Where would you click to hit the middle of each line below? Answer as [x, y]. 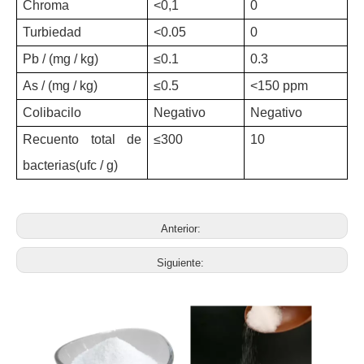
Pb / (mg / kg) [61, 59]
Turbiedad [52, 32]
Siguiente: [182, 263]
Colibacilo [52, 113]
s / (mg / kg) [65, 86]
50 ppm [286, 86]
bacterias [49, 166]
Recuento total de [82, 140]
